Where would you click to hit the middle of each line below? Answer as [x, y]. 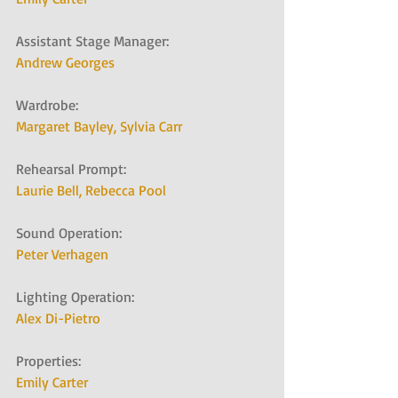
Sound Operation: [74, 233]
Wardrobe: [52, 105]
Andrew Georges [65, 63]
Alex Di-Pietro [58, 318]
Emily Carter [52, 382]
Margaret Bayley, [68, 127]
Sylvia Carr [151, 127]
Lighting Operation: [80, 297]
